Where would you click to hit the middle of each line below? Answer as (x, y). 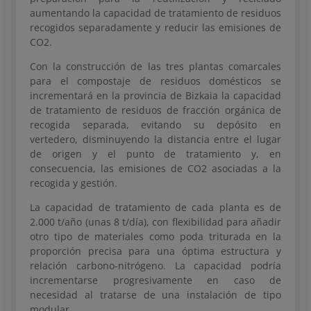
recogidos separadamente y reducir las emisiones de (155, 27)
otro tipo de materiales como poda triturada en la (155, 236)
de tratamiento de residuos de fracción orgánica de (155, 110)
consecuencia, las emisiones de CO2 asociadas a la (155, 168)
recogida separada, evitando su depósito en (155, 124)
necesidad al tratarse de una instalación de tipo (155, 294)
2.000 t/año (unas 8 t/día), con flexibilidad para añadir (155, 221)
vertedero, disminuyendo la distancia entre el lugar (155, 139)
